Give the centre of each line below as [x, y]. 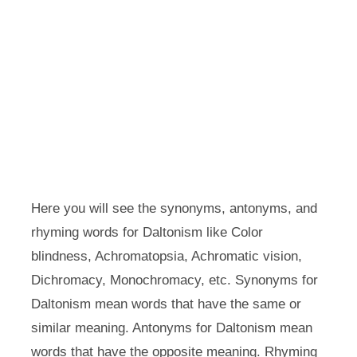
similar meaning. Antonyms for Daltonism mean [171, 328]
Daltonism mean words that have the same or [166, 304]
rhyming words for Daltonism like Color [147, 232]
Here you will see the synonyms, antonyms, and [174, 208]
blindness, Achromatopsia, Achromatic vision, [166, 256]
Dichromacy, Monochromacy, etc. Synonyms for [174, 280]
